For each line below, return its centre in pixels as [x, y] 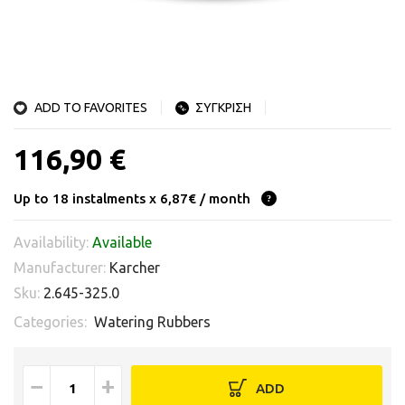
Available [122, 242]
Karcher [135, 268]
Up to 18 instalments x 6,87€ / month [132, 198]
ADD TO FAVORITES [90, 108]
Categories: [54, 322]
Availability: [53, 242]
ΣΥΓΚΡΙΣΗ [223, 108]
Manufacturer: [61, 268]
